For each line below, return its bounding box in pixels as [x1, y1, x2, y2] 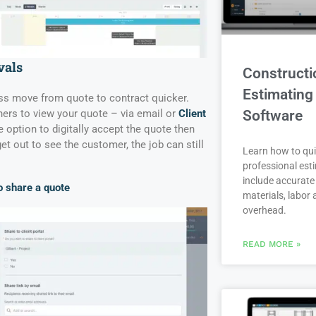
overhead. [242, 204, 286, 216]
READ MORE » [242, 238, 300, 249]
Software [242, 107, 303, 124]
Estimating [242, 85, 313, 103]
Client [178, 107, 206, 121]
